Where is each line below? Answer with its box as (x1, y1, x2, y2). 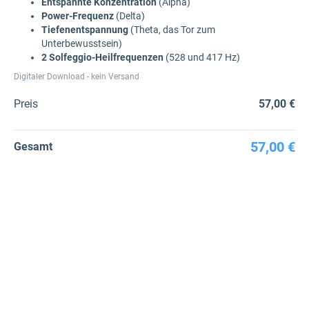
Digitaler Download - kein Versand (14, 72, 139, 81)
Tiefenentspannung (41, 24, 130, 35)
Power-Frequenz (41, 10, 114, 21)
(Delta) (114, 10, 145, 21)
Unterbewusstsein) (41, 38, 126, 49)
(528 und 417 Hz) (163, 52, 240, 63)
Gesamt (14, 140, 52, 153)
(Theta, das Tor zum (130, 24, 215, 35)
